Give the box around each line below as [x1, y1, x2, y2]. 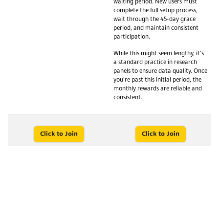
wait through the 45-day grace [113, 16, 196, 22]
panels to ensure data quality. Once [113, 68, 207, 74]
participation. [113, 34, 150, 40]
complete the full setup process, [113, 7, 197, 14]
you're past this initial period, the [113, 77, 201, 83]
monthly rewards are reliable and [113, 86, 202, 92]
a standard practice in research [113, 59, 197, 66]
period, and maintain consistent [113, 25, 198, 31]
